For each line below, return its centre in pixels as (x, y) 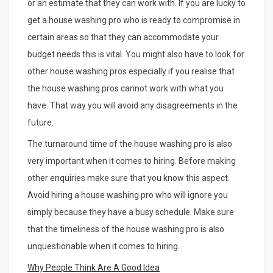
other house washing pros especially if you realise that (131, 71)
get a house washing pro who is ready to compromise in (134, 20)
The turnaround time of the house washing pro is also (130, 144)
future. (41, 122)
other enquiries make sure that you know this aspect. (129, 178)
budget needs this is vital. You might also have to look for (136, 54)
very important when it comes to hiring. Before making (132, 161)
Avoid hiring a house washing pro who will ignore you (128, 195)
